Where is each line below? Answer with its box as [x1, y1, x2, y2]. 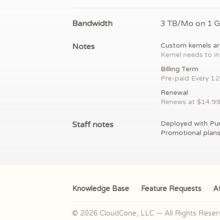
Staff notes [72, 120, 113, 130]
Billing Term [161, 65, 198, 74]
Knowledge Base [72, 185, 129, 193]
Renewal [161, 89, 188, 97]
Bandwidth [72, 19, 112, 29]
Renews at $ [161, 98, 201, 107]
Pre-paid [161, 75, 191, 83]
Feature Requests [141, 185, 201, 193]
